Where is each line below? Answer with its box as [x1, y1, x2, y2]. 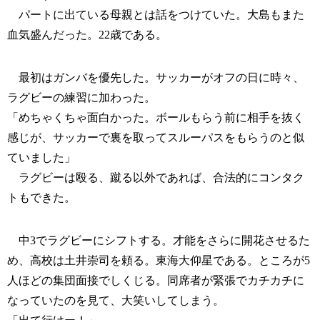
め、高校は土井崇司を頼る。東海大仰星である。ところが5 [7, 254, 310, 267]
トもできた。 [7, 191, 76, 204]
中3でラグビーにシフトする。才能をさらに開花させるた [7, 234, 310, 247]
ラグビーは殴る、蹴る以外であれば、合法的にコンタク [7, 171, 304, 184]
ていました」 [7, 151, 76, 164]
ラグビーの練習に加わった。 [7, 91, 156, 104]
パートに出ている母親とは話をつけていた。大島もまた [7, 9, 304, 21]
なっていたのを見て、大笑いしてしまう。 [7, 294, 224, 307]
